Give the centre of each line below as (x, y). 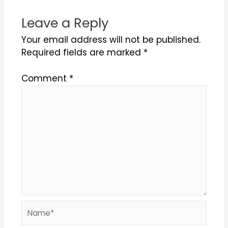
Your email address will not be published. (111, 40)
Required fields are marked (82, 53)
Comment (45, 78)
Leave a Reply (65, 23)
